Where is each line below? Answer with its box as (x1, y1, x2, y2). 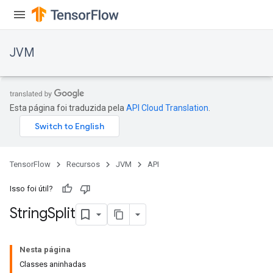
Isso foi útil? (10, 184, 53, 193)
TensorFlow (10, 160, 51, 169)
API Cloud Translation (126, 103, 208, 113)
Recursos (66, 160, 100, 169)
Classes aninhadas (19, 260, 86, 269)
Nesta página (19, 245, 71, 254)
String (10, 204, 48, 223)
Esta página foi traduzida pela (10, 103, 126, 113)
